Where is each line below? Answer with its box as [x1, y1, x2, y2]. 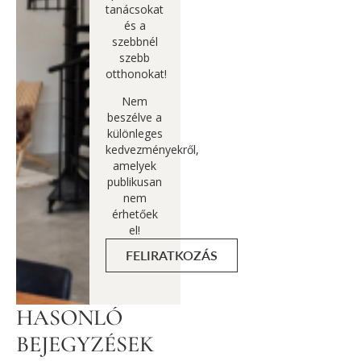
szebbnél [111, 33, 158, 49]
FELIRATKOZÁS [125, 247, 218, 263]
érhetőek [111, 206, 158, 222]
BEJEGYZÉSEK [16, 330, 154, 359]
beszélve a [107, 110, 163, 126]
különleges [106, 126, 163, 142]
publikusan [107, 174, 163, 190]
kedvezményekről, [105, 142, 199, 158]
